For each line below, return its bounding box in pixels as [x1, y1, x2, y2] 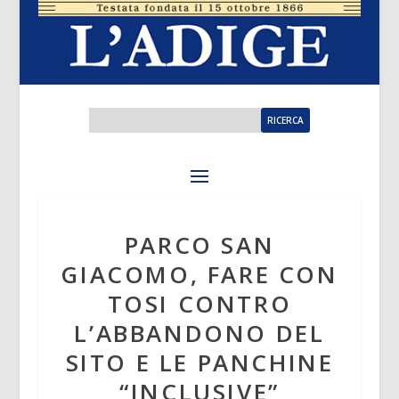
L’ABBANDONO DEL [74, 317, 325, 350]
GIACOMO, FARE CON [61, 258, 338, 291]
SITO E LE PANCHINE [65, 346, 334, 379]
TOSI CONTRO [107, 288, 292, 321]
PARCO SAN [124, 229, 275, 262]
